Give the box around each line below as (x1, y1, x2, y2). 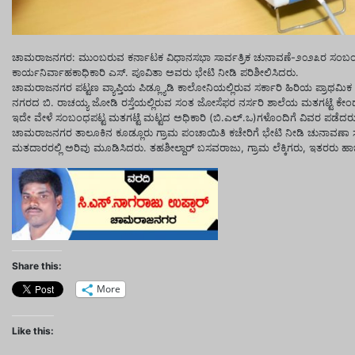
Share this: (12, 259, 62, 272)
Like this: (12, 324, 54, 337)
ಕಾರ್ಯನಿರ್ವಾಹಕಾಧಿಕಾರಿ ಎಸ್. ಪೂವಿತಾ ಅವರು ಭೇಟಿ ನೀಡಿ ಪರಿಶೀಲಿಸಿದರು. (12, 66, 299, 78)
